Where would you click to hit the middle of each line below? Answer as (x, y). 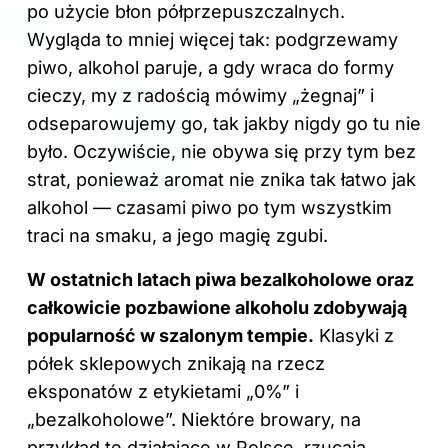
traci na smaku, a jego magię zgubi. (177, 235)
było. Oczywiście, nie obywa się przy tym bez (221, 151)
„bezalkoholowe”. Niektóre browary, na (194, 419)
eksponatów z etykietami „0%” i (163, 391)
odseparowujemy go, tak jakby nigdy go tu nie (224, 123)
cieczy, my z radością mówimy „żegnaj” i (200, 95)
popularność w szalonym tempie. (170, 335)
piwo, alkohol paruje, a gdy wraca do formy (210, 67)
